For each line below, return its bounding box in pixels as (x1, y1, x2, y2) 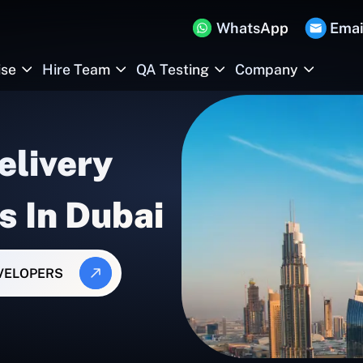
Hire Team (42, 61, 110, 78)
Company (235, 61, 298, 78)
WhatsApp (216, 19, 288, 36)
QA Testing (136, 61, 209, 78)
